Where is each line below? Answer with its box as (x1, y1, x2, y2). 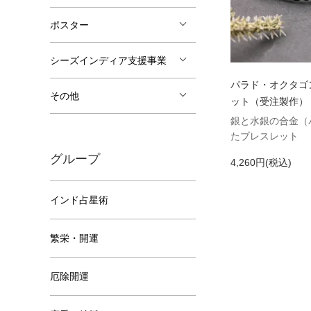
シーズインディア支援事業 (50, 55, 167, 66)
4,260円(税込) (230, 157, 292, 169)
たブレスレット (230, 131, 299, 142)
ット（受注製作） (230, 96, 308, 108)
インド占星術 (50, 194, 108, 205)
